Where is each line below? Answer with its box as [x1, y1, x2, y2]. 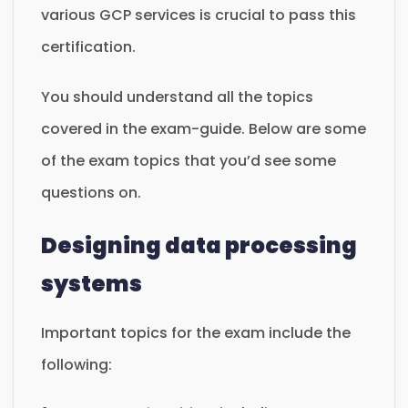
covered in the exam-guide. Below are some [41, 117, 366, 139]
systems [41, 268, 142, 299]
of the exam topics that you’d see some [41, 149, 336, 171]
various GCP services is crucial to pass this [41, 4, 356, 25]
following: [41, 353, 116, 375]
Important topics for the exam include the [41, 321, 351, 343]
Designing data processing [41, 229, 357, 260]
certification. [41, 36, 139, 57]
